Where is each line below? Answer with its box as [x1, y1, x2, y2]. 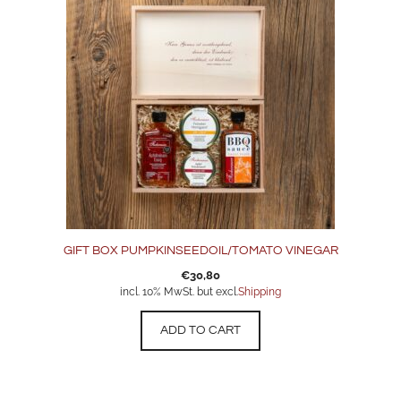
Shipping [238, 286, 281, 299]
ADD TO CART [160, 324, 241, 337]
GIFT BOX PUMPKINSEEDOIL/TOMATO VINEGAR [63, 244, 338, 258]
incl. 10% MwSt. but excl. [120, 286, 238, 299]
